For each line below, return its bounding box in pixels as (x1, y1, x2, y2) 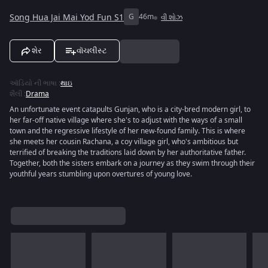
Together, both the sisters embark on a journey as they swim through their (10, 158, 255, 169)
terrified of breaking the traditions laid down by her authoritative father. (10, 147, 246, 158)
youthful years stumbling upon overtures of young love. (10, 169, 192, 179)
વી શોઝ (161, 12, 182, 23)
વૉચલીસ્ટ (77, 46, 107, 55)
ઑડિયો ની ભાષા (10, 78, 57, 89)
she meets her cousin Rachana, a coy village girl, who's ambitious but (10, 136, 238, 147)
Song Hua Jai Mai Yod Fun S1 (10, 11, 124, 24)
